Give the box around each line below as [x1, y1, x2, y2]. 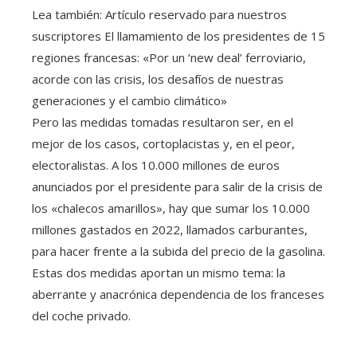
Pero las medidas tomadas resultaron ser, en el [32, 114, 293, 131]
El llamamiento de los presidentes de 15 [101, 28, 325, 45]
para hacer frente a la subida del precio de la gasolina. [32, 243, 325, 260]
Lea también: [32, 6, 102, 23]
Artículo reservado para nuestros [105, 6, 287, 23]
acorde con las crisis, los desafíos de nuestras [32, 71, 284, 88]
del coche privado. [32, 308, 131, 324]
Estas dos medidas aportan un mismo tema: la [32, 265, 285, 281]
